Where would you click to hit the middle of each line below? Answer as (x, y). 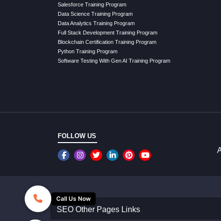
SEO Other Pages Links (98, 210)
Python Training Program (88, 51)
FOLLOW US (77, 136)
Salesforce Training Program (92, 4)
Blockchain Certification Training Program (107, 42)
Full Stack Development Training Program (108, 32)
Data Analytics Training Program (96, 23)
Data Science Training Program (95, 14)
